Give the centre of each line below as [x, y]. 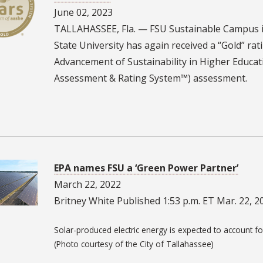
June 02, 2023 [83, 13]
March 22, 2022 [87, 184]
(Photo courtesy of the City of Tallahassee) [134, 244]
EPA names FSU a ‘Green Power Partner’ [146, 168]
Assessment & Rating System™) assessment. [153, 78]
